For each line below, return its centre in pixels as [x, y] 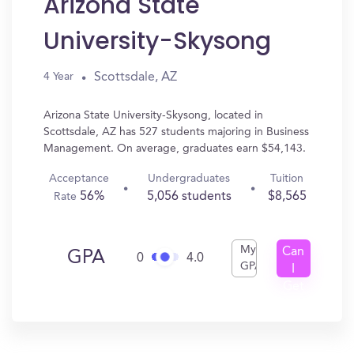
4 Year [58, 77]
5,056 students [189, 197]
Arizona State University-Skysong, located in [153, 115]
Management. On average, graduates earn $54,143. [175, 149]
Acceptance [79, 179]
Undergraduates [189, 179]
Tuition [287, 179]
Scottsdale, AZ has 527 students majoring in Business [176, 132]
